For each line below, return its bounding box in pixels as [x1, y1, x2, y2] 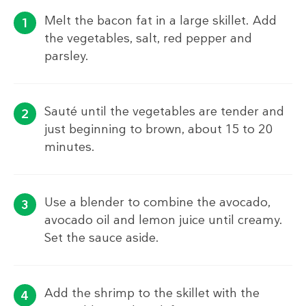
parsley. [44, 48, 89, 65]
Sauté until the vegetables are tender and [44, 103, 284, 120]
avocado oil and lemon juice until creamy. [44, 212, 283, 229]
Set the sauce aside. [44, 229, 159, 247]
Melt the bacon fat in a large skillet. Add [44, 12, 277, 29]
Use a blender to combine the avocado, [44, 194, 270, 211]
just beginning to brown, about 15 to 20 [44, 121, 273, 138]
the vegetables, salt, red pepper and [44, 30, 252, 47]
